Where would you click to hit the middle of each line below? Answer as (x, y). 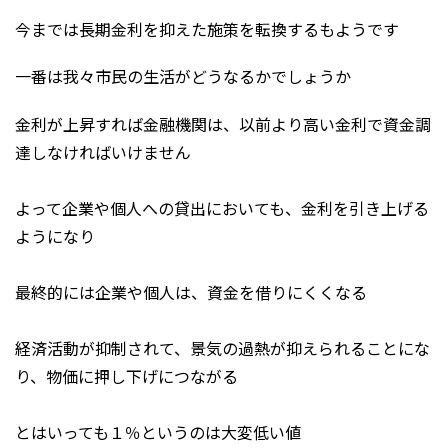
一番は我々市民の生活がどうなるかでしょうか (183, 76)
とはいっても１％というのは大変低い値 (158, 432)
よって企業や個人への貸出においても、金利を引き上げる (222, 208)
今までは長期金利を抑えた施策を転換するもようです (207, 29)
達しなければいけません (103, 152)
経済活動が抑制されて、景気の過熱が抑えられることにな (222, 348)
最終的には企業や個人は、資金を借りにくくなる (191, 292)
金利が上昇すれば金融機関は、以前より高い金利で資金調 (223, 124)
